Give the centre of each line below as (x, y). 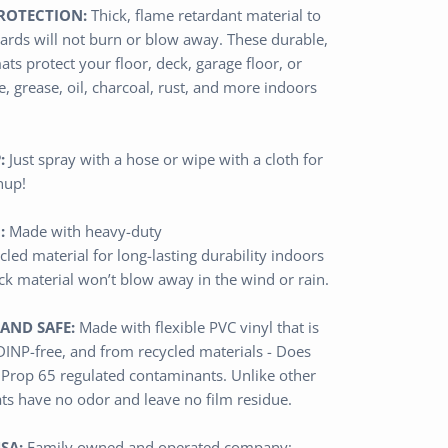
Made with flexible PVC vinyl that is (198, 326)
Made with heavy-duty (85, 230)
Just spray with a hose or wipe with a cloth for (165, 158)
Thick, (110, 14)
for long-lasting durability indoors (208, 254)
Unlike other (273, 374)
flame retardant (188, 14)
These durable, (277, 38)
